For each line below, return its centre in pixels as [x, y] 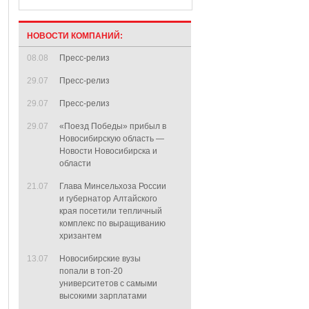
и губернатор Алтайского [108, 199]
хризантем [80, 236]
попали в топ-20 [91, 271]
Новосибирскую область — [112, 139]
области [75, 163]
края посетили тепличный [111, 211]
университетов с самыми [108, 283]
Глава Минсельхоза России [113, 186]
